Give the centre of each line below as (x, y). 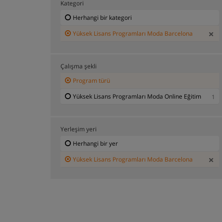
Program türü (91, 80)
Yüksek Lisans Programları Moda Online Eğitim (137, 96)
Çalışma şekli (79, 66)
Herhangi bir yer (95, 143)
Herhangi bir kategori (102, 17)
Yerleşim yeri (79, 129)
